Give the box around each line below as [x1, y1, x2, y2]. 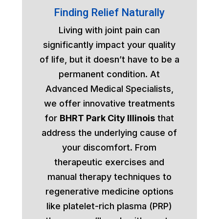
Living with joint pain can [59, 24, 160, 35]
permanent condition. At [59, 68, 160, 79]
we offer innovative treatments [44, 98, 175, 109]
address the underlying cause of [42, 127, 177, 138]
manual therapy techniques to [47, 171, 172, 182]
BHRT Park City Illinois [60, 112, 155, 123]
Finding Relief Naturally [54, 6, 165, 19]
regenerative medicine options [45, 186, 174, 197]
